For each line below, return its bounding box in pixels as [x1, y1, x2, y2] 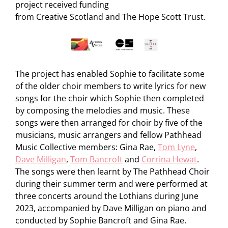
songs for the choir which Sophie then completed [15, 92, 204, 104]
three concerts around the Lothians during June [15, 190, 198, 202]
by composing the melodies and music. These [15, 104, 190, 116]
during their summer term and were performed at [15, 178, 208, 189]
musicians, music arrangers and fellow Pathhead [15, 129, 202, 140]
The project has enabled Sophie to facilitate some [15, 68, 205, 79]
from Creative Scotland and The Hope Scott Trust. [15, 11, 206, 22]
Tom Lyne [158, 141, 195, 153]
